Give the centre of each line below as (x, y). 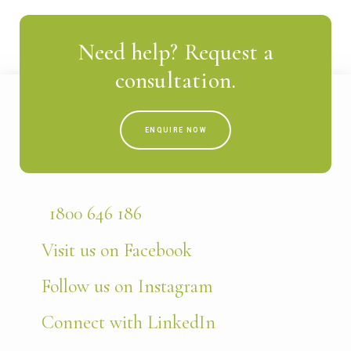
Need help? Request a (175, 52)
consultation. (175, 81)
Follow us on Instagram (127, 287)
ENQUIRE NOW (175, 130)
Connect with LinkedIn (128, 323)
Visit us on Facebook (117, 251)
